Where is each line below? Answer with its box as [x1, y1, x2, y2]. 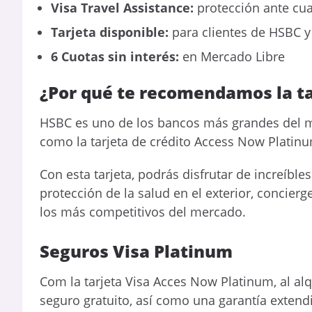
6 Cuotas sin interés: [51, 48, 179, 65]
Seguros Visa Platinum [40, 239, 233, 263]
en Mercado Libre [179, 48, 285, 65]
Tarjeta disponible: [51, 24, 169, 41]
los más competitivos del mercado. [40, 203, 246, 221]
